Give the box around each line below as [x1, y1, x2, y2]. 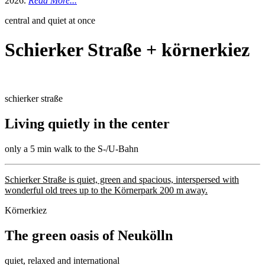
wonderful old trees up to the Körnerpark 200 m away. [5, 185, 208, 195]
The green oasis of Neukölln [5, 227, 173, 243]
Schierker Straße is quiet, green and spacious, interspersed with [5, 174, 239, 185]
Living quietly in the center [5, 115, 170, 131]
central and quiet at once [5, 15, 95, 26]
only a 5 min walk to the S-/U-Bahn [5, 143, 138, 154]
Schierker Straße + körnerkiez [5, 38, 250, 60]
